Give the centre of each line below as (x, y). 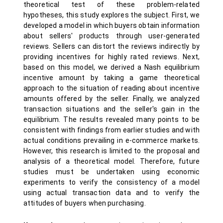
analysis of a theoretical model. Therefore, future (111, 161)
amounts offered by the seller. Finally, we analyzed (111, 99)
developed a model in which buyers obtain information (111, 25)
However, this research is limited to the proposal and (111, 151)
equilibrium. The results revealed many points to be (111, 119)
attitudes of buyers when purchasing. (85, 203)
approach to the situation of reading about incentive (111, 88)
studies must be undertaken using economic (111, 172)
